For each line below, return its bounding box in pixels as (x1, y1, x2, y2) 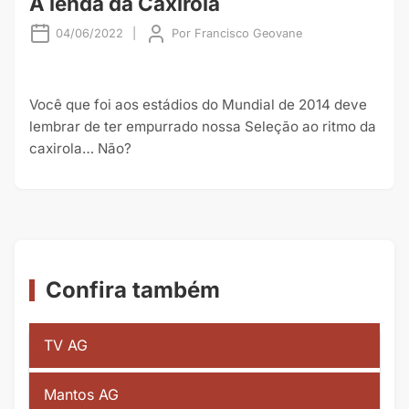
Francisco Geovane (194, 26, 302, 40)
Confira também (46, 277, 220, 304)
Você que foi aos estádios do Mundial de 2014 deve (29, 96, 367, 114)
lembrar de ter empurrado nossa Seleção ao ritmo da (29, 118, 376, 136)
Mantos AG (44, 385, 119, 404)
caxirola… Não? (29, 140, 131, 158)
